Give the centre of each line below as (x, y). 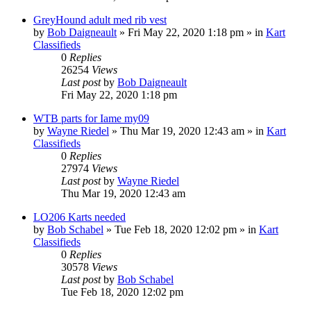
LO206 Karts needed (79, 217)
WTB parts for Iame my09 (91, 118)
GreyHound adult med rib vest (100, 19)
